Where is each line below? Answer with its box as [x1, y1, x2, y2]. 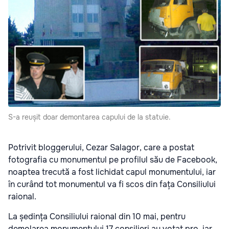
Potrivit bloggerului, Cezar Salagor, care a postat [8, 142, 194, 153]
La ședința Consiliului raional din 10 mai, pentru [8, 211, 186, 222]
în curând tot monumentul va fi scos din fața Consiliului [8, 179, 216, 190]
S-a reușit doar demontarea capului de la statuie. [8, 112, 171, 122]
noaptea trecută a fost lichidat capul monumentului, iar [8, 167, 216, 178]
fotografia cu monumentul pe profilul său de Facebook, [8, 154, 217, 166]
